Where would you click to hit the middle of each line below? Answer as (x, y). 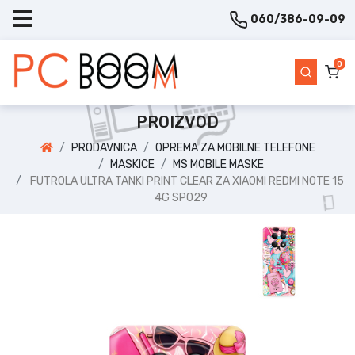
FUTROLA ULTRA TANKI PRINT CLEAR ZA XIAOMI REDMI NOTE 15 (187, 181)
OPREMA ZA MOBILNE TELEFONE (235, 148)
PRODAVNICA (104, 148)
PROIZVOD (177, 122)
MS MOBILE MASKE (218, 164)
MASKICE (132, 164)
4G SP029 (181, 198)
